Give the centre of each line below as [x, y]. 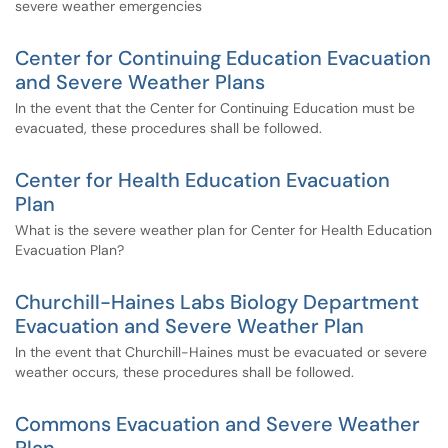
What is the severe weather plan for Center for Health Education [223, 230]
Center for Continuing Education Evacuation [223, 58]
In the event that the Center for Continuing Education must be [215, 108]
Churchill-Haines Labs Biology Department [217, 302]
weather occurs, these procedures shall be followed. [184, 372]
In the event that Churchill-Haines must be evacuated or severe [221, 352]
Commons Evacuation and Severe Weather [217, 424]
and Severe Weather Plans [140, 82]
